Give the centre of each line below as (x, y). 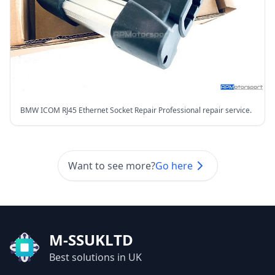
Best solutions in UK (95, 257)
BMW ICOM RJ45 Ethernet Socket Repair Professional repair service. (136, 110)
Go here (174, 165)
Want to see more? (111, 165)
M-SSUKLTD (91, 239)
